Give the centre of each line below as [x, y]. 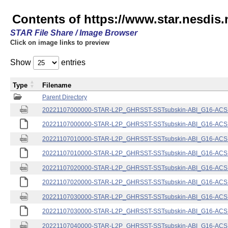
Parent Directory [65, 97]
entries [72, 62]
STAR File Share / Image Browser [74, 33]
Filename [57, 85]
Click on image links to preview [60, 42]
